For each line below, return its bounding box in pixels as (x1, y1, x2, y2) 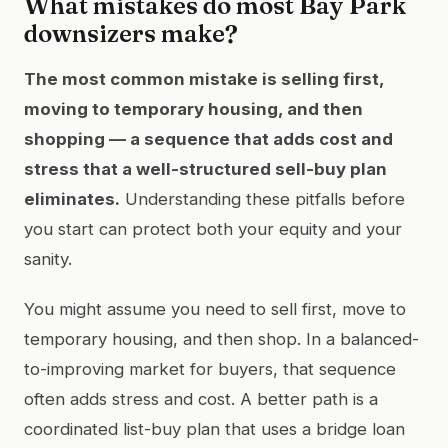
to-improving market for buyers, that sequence (24, 358, 396, 379)
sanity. (24, 248, 72, 269)
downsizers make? (24, 18, 238, 48)
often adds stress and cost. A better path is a (24, 388, 378, 409)
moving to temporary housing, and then (24, 98, 363, 119)
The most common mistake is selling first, (24, 68, 384, 89)
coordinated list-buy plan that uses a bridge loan (24, 418, 405, 439)
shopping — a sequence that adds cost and (24, 128, 393, 149)
